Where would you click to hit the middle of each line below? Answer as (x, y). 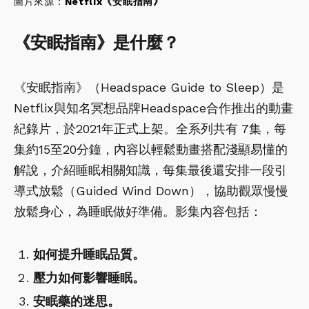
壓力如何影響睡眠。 (89, 277)
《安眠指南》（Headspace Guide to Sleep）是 (149, 87)
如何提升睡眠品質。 (89, 254)
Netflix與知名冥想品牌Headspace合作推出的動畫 (153, 108)
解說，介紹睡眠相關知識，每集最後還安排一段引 (150, 170)
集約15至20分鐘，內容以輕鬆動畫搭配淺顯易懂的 (151, 149)
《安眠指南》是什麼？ (97, 42)
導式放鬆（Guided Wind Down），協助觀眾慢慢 (151, 190)
